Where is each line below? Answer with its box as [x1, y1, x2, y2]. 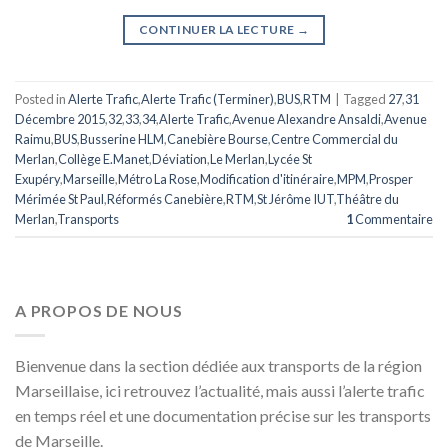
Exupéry [15, 170, 60, 187]
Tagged [343, 90, 388, 107]
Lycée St [268, 150, 312, 167]
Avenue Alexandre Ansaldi [232, 110, 381, 127]
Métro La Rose [118, 170, 197, 187]
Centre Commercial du [271, 130, 398, 147]
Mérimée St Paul [15, 190, 104, 207]
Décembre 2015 [15, 110, 105, 127]
